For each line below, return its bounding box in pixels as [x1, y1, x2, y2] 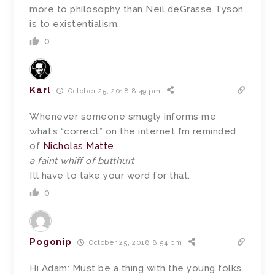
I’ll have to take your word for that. [29, 170, 190, 182]
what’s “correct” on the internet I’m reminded [29, 126, 236, 137]
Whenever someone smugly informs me [29, 111, 217, 123]
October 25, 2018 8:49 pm [66, 87, 161, 95]
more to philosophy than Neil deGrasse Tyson [29, 4, 244, 15]
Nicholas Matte [42, 141, 114, 152]
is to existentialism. [29, 18, 120, 30]
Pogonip [29, 236, 72, 248]
